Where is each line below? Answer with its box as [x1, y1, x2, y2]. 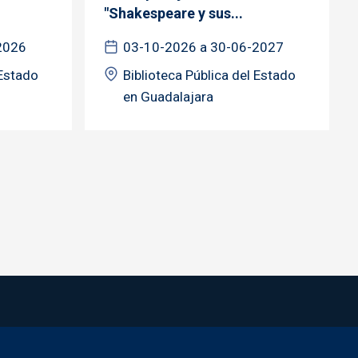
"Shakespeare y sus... [104, 4, 243, 22]
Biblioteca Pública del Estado [123, 66, 296, 83]
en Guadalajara [123, 88, 213, 105]
